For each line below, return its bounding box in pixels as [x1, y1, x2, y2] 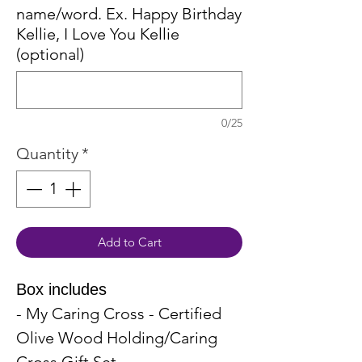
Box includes [16, 280, 107, 298]
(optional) [16, 44, 84, 64]
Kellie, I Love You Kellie [16, 23, 179, 44]
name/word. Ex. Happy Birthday [16, 3, 242, 23]
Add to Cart [97, 234, 162, 250]
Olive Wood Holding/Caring [16, 327, 217, 347]
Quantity [16, 143, 78, 163]
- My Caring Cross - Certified [16, 303, 221, 323]
